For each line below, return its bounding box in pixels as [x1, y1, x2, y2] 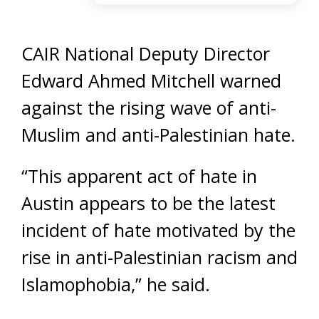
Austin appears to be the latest [21, 190, 276, 215]
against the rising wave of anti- [21, 95, 276, 120]
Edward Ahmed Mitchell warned [21, 68, 281, 93]
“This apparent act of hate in [21, 163, 257, 188]
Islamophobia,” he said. [21, 271, 210, 296]
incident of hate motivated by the [21, 217, 296, 242]
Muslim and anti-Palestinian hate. [21, 122, 296, 147]
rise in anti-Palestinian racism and [21, 244, 298, 269]
